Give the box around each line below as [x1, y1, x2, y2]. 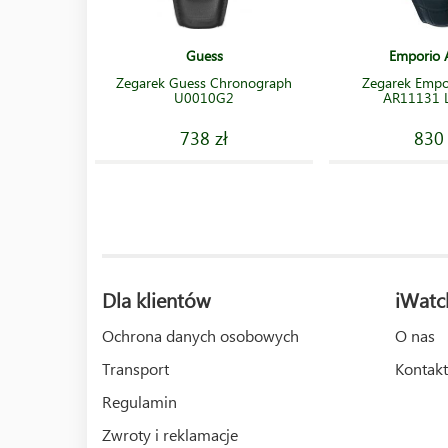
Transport [102, 358, 169, 379]
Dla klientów [102, 285, 210, 313]
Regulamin [102, 391, 177, 412]
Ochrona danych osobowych [102, 325, 299, 346]
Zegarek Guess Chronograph [116, 73, 292, 92]
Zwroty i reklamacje [102, 424, 238, 445]
